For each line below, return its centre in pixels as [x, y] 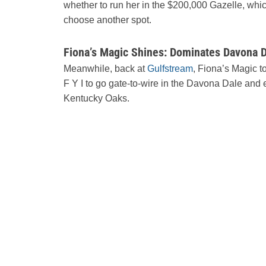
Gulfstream [170, 68]
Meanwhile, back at [105, 68]
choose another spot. [107, 20]
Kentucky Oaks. [96, 98]
